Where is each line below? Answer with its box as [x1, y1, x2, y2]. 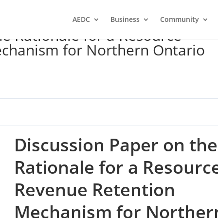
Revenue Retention [14, 178, 175, 201]
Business [110, 15, 140, 24]
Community [160, 15, 199, 24]
